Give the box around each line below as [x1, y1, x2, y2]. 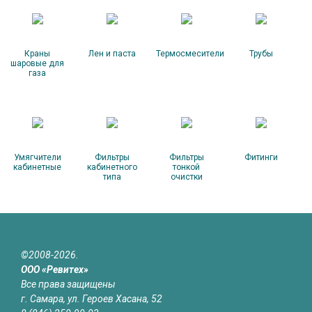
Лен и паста [88, 49, 136, 58]
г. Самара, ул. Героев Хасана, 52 [21, 293, 162, 304]
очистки [170, 172, 203, 182]
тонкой [173, 162, 200, 172]
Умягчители [13, 153, 61, 162]
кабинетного [86, 162, 137, 172]
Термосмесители [156, 49, 224, 58]
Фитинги [244, 153, 278, 162]
